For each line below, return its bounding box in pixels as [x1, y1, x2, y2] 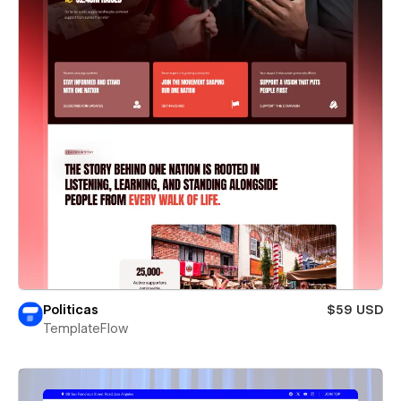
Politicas [43, 302, 98, 317]
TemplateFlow [43, 320, 128, 336]
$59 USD [327, 302, 383, 317]
